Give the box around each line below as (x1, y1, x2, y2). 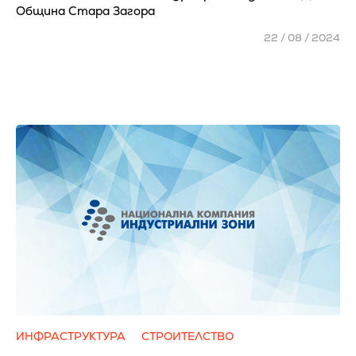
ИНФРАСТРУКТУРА (16, 329, 126, 343)
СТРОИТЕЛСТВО (141, 329, 234, 343)
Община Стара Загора (16, 3, 155, 18)
